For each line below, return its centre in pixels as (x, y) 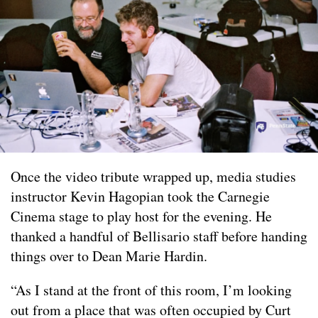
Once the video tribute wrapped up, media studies (153, 176)
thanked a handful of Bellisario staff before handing (159, 236)
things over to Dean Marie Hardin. (109, 256)
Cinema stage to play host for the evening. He (141, 216)
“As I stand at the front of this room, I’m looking (151, 290)
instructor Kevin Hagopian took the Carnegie (140, 196)
